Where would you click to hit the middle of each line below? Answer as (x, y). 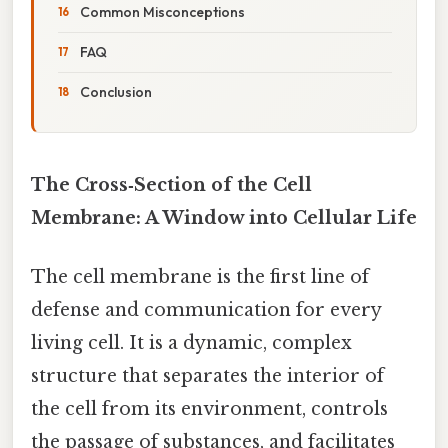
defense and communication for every (206, 310)
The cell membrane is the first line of (200, 277)
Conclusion (116, 91)
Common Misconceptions (162, 11)
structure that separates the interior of (207, 376)
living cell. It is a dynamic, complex (191, 343)
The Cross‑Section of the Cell (171, 184)
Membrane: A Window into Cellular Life (224, 217)
